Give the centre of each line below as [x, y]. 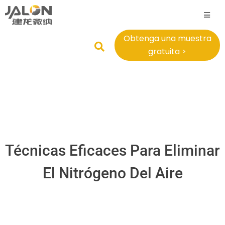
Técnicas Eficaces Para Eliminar [113, 151]
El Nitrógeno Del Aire [113, 173]
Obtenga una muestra [167, 39]
